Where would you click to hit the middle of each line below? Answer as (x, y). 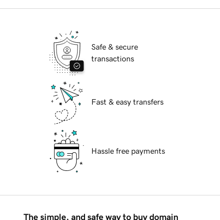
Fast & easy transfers (127, 102)
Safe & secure (115, 47)
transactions (113, 59)
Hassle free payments (128, 151)
